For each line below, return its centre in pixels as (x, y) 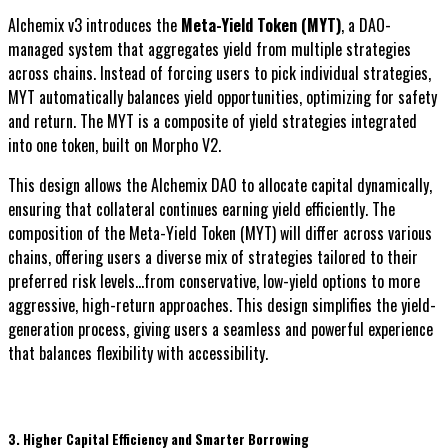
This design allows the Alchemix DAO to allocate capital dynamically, (220, 185)
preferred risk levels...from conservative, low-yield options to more (214, 281)
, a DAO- (366, 25)
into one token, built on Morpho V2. (114, 145)
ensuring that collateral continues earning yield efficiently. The (201, 209)
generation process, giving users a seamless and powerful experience (220, 329)
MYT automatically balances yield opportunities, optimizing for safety (222, 97)
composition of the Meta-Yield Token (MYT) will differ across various (220, 233)
